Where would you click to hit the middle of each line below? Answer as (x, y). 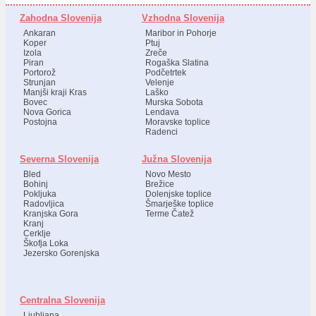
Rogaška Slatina (177, 63)
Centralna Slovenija (62, 300)
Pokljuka (40, 194)
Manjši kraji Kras (55, 92)
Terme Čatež (169, 214)
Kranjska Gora (51, 214)
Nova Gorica (47, 112)
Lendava (162, 112)
